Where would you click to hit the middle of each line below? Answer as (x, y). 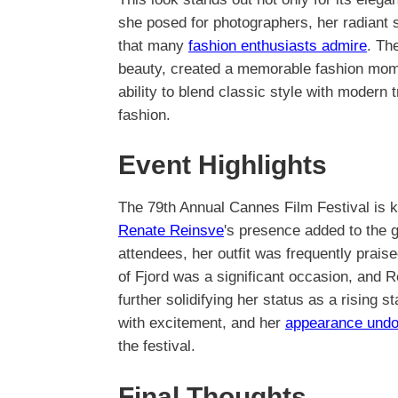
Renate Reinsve (171, 231)
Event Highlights (223, 165)
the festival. (157, 346)
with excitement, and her (202, 323)
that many (153, 45)
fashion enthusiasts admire (278, 45)
